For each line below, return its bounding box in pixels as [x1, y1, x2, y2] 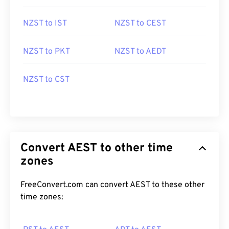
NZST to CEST [114, 18, 166, 29]
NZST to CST [23, 75, 70, 85]
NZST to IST [23, 18, 67, 29]
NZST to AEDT [114, 47, 166, 57]
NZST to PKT [23, 47, 70, 57]
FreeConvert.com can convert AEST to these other [20, 180, 204, 190]
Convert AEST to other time [20, 141, 173, 156]
